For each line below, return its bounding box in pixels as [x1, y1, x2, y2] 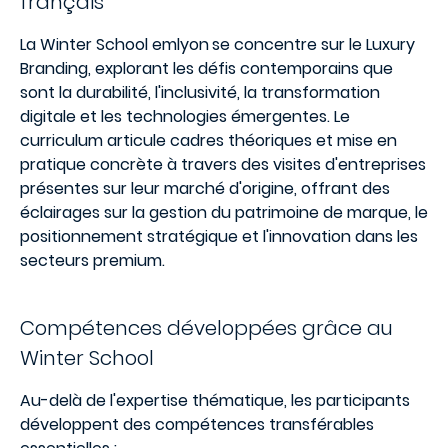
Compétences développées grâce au [20, 314, 393, 342]
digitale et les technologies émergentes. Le [20, 105, 350, 128]
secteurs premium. [20, 249, 165, 272]
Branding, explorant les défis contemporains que [20, 57, 393, 80]
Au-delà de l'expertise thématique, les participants [20, 389, 410, 412]
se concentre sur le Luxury [212, 33, 415, 56]
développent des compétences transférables [20, 413, 374, 436]
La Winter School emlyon [20, 33, 209, 56]
